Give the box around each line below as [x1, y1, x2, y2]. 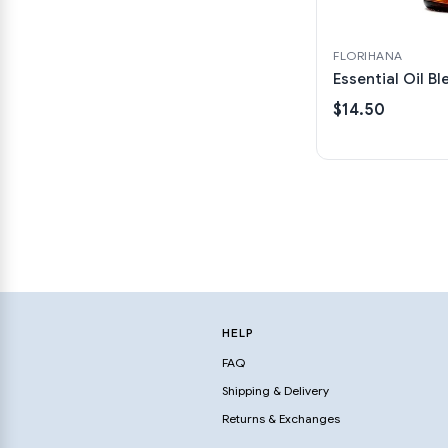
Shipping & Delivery [222, 383, 329, 398]
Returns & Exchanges [222, 411, 340, 426]
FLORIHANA [333, 47, 403, 63]
